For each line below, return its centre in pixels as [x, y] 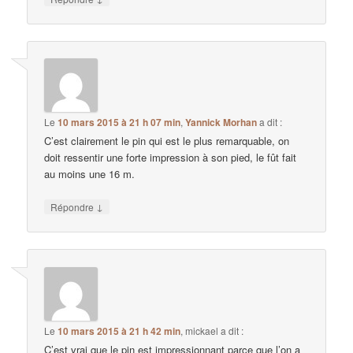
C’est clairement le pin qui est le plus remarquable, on [167, 141]
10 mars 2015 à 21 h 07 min [119, 123]
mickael [202, 330]
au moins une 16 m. [90, 174]
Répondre [74, 207]
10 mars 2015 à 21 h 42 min [119, 331]
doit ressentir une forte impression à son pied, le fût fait [171, 158]
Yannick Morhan [221, 123]
